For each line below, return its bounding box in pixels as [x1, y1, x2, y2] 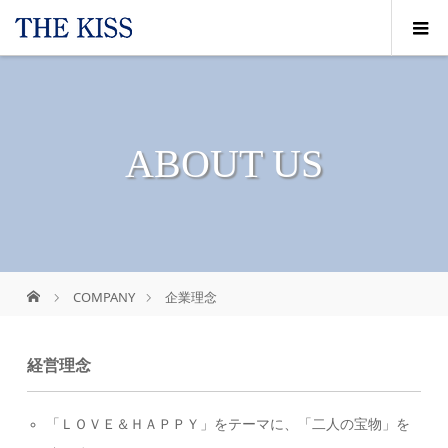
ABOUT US [125, 141, 323, 186]
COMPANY [73, 288, 136, 306]
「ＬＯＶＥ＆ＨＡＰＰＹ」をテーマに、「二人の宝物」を [45, 416, 410, 432]
